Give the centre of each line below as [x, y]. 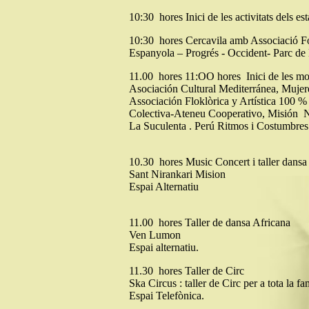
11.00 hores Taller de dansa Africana [210, 222]
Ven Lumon [155, 235]
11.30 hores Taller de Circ [187, 271]
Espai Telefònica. [167, 296]
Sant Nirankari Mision [177, 174]
